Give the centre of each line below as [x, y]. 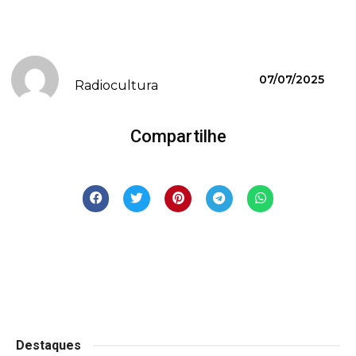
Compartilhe [178, 137]
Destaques [48, 345]
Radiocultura [116, 86]
